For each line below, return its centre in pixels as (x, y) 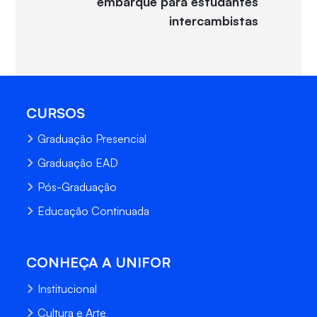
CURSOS (56, 113)
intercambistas (214, 20)
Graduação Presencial (92, 139)
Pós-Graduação (77, 187)
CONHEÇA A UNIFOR (99, 263)
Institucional (68, 288)
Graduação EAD (78, 163)
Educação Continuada (94, 211)
